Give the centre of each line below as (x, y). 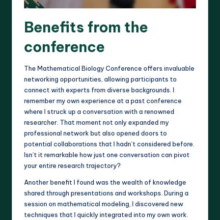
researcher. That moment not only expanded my (96, 122)
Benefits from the (86, 27)
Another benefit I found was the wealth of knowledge (105, 182)
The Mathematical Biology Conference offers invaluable (109, 68)
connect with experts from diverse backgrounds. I (99, 90)
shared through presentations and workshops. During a (106, 193)
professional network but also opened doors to (96, 133)
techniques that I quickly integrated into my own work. (106, 215)
